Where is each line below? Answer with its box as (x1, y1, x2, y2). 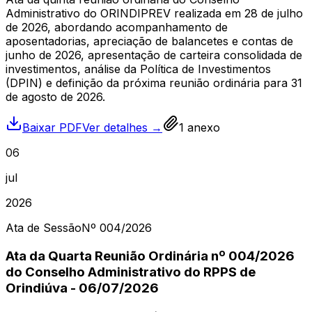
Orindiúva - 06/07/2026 (6, 280, 159, 297)
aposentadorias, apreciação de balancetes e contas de (6, 34, 293, 49)
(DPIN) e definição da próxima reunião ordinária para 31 (6, 76, 302, 91)
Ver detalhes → (82, 120, 162, 135)
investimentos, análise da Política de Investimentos (6, 62, 271, 77)
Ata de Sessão (6, 221, 81, 235)
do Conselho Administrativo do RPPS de (6, 264, 256, 281)
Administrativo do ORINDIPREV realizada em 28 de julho (6, 6, 303, 21)
